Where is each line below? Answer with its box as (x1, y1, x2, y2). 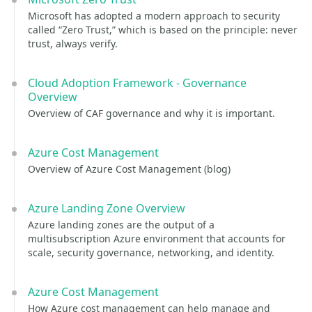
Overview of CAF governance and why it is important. (28, 107, 275, 120)
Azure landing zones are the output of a (28, 218, 214, 231)
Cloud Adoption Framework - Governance (28, 75, 247, 91)
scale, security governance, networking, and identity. (28, 246, 274, 259)
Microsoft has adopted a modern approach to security (28, 9, 280, 22)
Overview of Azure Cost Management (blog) (28, 162, 231, 175)
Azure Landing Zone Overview (28, 201, 185, 216)
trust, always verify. (28, 37, 118, 50)
